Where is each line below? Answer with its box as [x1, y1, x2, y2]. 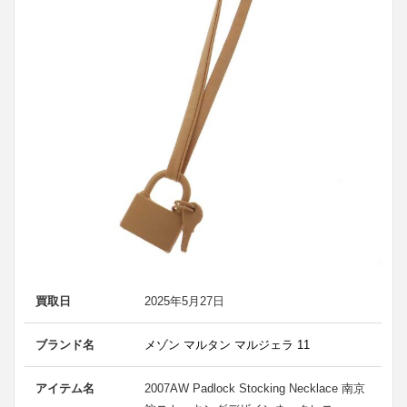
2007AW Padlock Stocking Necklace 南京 [144, 381, 366, 395]
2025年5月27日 [144, 293, 225, 308]
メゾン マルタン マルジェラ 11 [144, 337, 311, 352]
